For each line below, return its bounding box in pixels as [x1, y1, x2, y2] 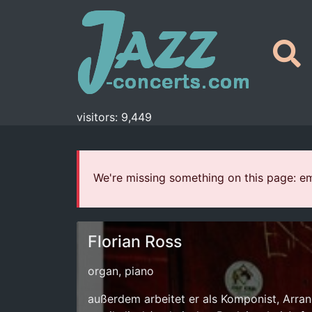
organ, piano [88, 264, 154, 278]
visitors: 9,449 [77, 110, 152, 124]
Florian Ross [88, 232, 182, 251]
